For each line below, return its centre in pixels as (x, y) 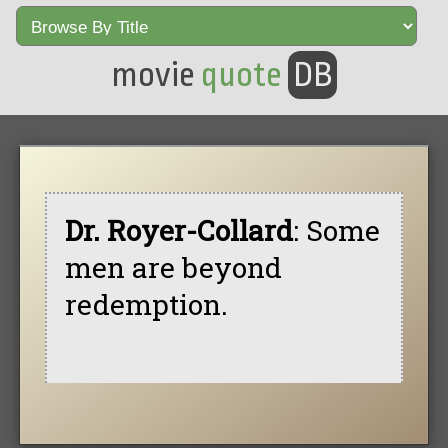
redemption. (146, 304)
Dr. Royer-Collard (178, 230)
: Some (336, 230)
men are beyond (173, 267)
